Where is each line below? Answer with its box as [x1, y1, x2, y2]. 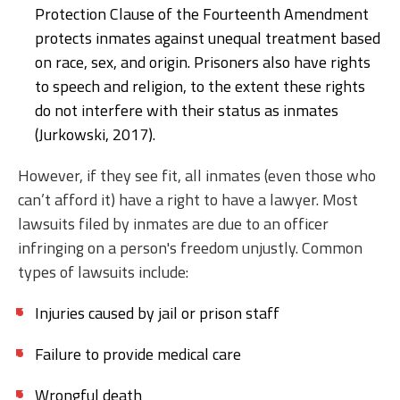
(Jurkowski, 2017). [35, 121, 166, 146]
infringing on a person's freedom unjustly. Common [18, 235, 362, 260]
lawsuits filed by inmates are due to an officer [18, 211, 329, 236]
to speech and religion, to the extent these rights [35, 73, 365, 98]
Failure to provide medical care [35, 341, 241, 366]
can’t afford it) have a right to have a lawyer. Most [18, 187, 358, 212]
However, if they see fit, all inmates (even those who [18, 162, 376, 187]
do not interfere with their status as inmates [35, 97, 338, 122]
